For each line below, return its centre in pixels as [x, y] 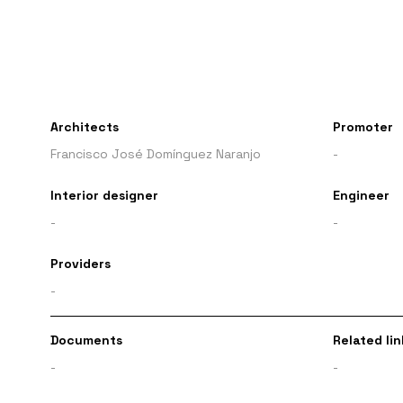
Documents [86, 340]
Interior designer [104, 196]
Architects [85, 127]
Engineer [361, 196]
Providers [81, 264]
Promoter [363, 127]
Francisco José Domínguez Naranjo [156, 154]
